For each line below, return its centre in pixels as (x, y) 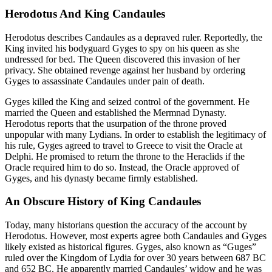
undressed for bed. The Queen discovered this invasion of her (122, 59)
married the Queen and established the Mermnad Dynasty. (116, 112)
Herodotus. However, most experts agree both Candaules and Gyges (136, 236)
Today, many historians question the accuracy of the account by (126, 225)
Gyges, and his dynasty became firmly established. (101, 178)
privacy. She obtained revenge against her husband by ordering (125, 70)
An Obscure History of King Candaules (103, 202)
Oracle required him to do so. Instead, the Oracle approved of (122, 167)
